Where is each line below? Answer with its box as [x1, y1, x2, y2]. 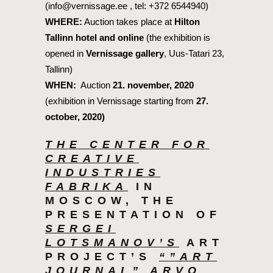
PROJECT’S [45, 250, 159, 263]
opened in [45, 48, 86, 59]
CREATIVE [45, 152, 139, 165]
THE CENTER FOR [45, 138, 210, 151]
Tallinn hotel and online [45, 32, 144, 43]
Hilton [174, 16, 200, 27]
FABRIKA [45, 180, 128, 193]
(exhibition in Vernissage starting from [45, 96, 194, 107]
